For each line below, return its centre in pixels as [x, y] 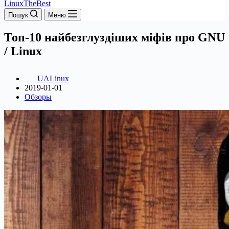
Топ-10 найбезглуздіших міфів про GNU [114, 37]
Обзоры [38, 97]
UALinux [53, 78]
